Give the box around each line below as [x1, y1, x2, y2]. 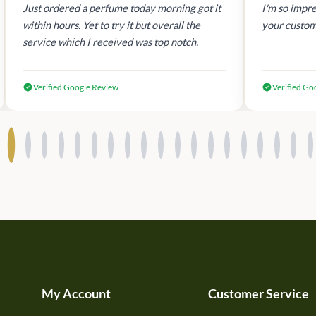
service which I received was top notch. [23, 35, 199, 49]
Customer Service [208, 286, 310, 302]
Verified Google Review [33, 82, 119, 93]
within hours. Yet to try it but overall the [23, 18, 201, 32]
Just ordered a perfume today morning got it [23, 1, 221, 15]
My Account [41, 286, 111, 302]
